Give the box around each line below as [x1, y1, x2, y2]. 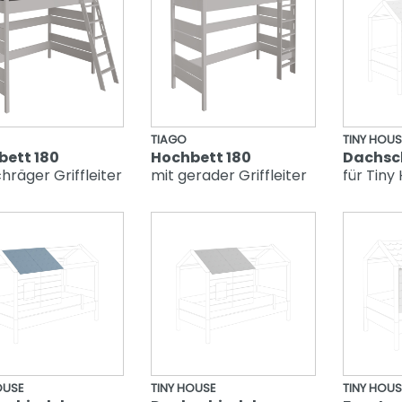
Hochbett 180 [150, 146, 251, 168]
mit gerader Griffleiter [150, 164, 307, 186]
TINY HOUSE [150, 380, 215, 397]
